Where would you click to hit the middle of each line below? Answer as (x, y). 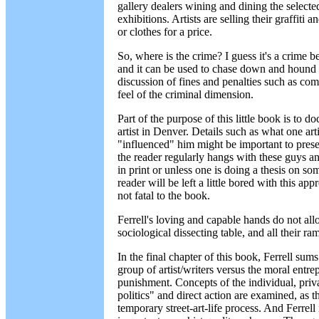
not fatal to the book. (164, 195)
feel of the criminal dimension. (185, 94)
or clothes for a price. (165, 32)
